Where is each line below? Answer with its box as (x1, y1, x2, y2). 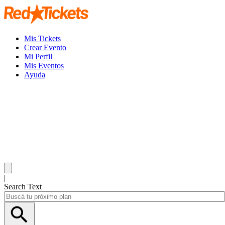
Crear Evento (24, 43, 66, 52)
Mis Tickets (24, 34, 61, 43)
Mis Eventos (24, 61, 64, 70)
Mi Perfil (24, 52, 52, 61)
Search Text (4, 182, 42, 191)
